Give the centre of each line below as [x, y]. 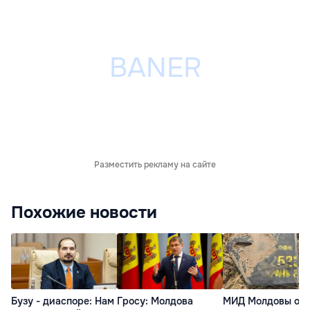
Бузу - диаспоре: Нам [63, 301]
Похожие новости [84, 213]
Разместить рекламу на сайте [155, 165]
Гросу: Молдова [155, 301]
